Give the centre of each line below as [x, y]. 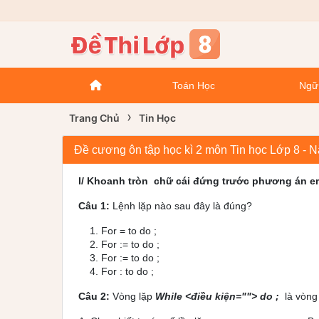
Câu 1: [94, 206]
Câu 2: [94, 297]
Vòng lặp [132, 297]
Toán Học [194, 86]
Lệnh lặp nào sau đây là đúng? [181, 206]
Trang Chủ [94, 118]
